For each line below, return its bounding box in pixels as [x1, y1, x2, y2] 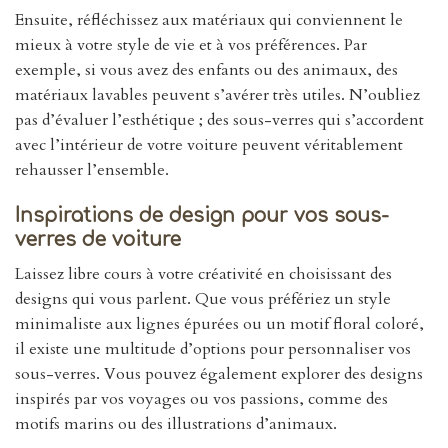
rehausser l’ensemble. [15, 159, 169, 182]
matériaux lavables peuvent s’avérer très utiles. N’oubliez [15, 84, 420, 107]
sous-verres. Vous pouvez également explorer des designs [15, 362, 423, 385]
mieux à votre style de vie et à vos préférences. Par [15, 34, 367, 57]
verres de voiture [15, 228, 181, 250]
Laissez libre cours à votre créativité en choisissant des [15, 262, 392, 285]
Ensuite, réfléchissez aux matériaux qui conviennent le [15, 9, 403, 32]
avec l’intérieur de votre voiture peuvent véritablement [15, 134, 403, 157]
